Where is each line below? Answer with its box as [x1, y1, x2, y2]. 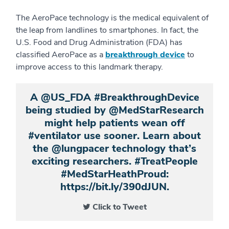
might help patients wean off [44, 116, 185, 130]
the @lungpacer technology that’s [33, 142, 196, 155]
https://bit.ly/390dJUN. [60, 180, 169, 194]
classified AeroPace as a [16, 49, 105, 60]
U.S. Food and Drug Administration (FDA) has [16, 37, 182, 48]
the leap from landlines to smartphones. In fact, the [16, 25, 198, 36]
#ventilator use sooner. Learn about [28, 129, 201, 143]
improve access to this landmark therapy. [16, 61, 163, 73]
